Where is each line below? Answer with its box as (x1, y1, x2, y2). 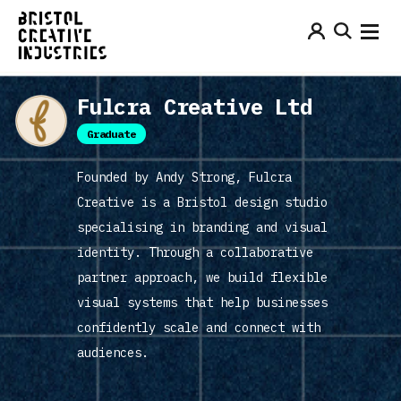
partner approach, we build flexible (77, 269, 328, 286)
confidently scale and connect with (77, 320, 320, 336)
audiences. (77, 345, 149, 361)
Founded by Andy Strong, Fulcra (77, 169, 292, 185)
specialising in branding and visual (77, 219, 328, 235)
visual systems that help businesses (77, 294, 328, 311)
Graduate (87, 127, 136, 141)
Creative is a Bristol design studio (77, 194, 328, 210)
